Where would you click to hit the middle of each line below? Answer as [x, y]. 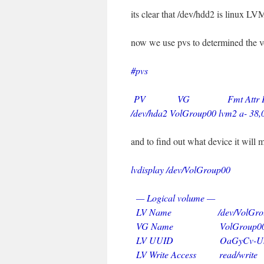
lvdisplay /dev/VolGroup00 [181, 169]
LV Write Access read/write [194, 254]
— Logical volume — [173, 198]
